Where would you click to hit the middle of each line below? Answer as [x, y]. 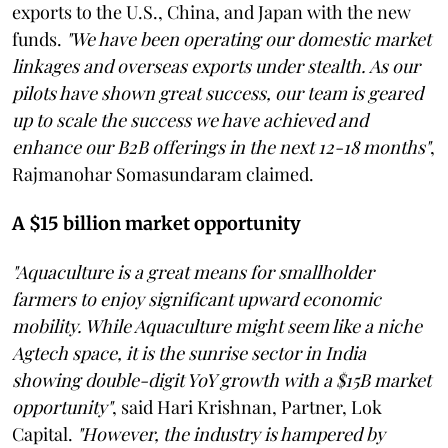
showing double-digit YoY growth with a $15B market [221, 379]
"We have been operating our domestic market [248, 38]
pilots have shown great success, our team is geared [217, 92]
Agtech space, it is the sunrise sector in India [189, 352]
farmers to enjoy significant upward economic [196, 298]
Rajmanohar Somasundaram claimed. [163, 173]
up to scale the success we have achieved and [190, 119]
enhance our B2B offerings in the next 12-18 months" [221, 146]
